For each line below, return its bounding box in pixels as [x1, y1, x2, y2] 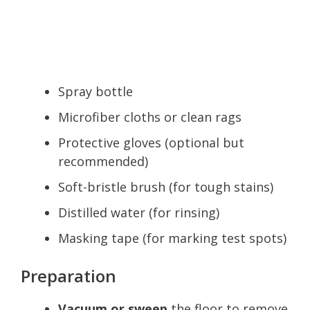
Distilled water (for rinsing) [58, 203, 219, 221]
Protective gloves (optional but [58, 134, 244, 151]
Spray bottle [58, 82, 133, 100]
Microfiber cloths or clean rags [58, 108, 241, 125]
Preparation [21, 264, 116, 287]
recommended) [58, 152, 148, 170]
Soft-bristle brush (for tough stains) [58, 178, 273, 195]
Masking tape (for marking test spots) [58, 229, 286, 246]
